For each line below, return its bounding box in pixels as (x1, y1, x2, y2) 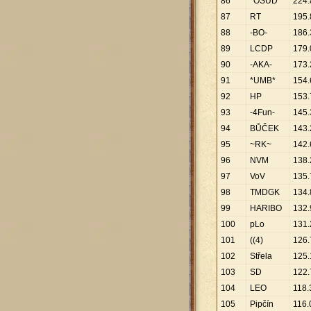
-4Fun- (250, 108, 275, 117)
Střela (250, 251, 272, 261)
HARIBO (250, 203, 282, 213)
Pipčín (250, 299, 274, 309)
